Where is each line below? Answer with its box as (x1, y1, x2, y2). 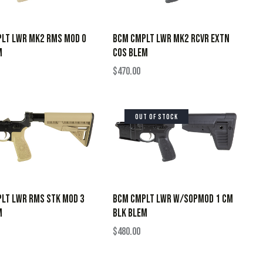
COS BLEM (113, 46, 148, 60)
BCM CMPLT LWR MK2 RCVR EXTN (113, 32, 230, 46)
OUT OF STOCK (135, 112, 178, 122)
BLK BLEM (113, 206, 147, 220)
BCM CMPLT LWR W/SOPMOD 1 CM (113, 192, 233, 206)
